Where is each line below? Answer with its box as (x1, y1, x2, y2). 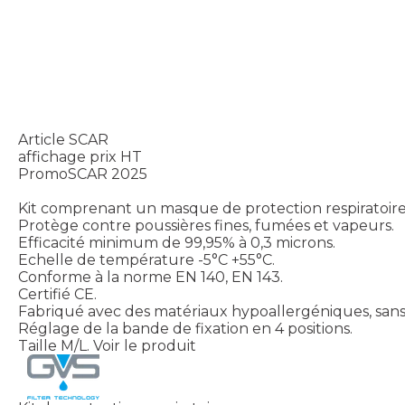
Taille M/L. (18, 336, 89, 354)
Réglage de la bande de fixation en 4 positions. (18, 319, 353, 337)
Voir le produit (93, 336, 196, 354)
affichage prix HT (18, 147, 142, 165)
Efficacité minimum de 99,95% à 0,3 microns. (18, 233, 335, 251)
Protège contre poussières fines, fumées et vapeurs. (18, 216, 394, 234)
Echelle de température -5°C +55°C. (18, 250, 275, 268)
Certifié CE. (18, 285, 97, 303)
